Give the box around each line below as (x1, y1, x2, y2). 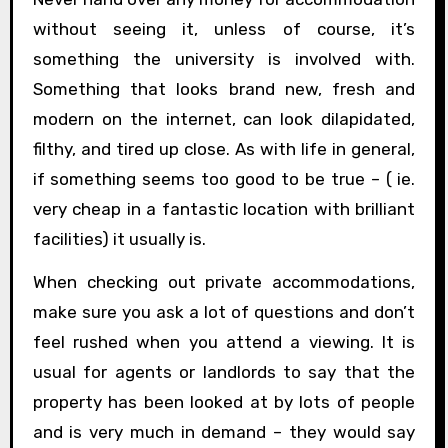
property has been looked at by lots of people (32, 391, 416, 412)
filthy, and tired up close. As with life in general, (32, 139, 416, 160)
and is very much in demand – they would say (32, 421, 416, 442)
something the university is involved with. (32, 49, 416, 70)
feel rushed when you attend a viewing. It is (32, 331, 416, 352)
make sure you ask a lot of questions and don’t (32, 301, 416, 322)
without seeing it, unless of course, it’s (32, 19, 416, 40)
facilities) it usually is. (32, 229, 206, 250)
